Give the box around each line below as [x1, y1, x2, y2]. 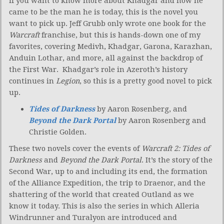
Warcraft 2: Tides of [141, 144, 209, 153]
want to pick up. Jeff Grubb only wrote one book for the [9, 19, 206, 28]
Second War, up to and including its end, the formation [9, 167, 207, 176]
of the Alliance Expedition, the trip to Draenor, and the [9, 178, 205, 188]
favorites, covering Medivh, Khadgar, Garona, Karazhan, [9, 42, 212, 51]
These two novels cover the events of [9, 144, 141, 153]
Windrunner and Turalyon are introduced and [9, 213, 177, 222]
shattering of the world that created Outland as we [9, 190, 194, 199]
